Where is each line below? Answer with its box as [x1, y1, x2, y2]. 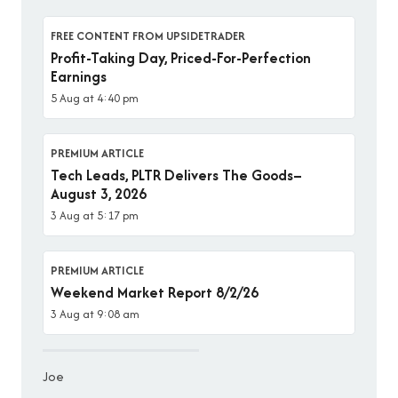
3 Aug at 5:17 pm [51, 207, 139, 225]
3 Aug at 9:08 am [51, 306, 139, 323]
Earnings [51, 66, 107, 88]
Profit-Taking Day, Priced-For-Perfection [51, 47, 311, 69]
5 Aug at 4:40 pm [51, 90, 139, 107]
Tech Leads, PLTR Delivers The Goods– [51, 164, 302, 187]
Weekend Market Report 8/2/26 [51, 282, 259, 304]
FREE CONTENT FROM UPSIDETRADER [51, 28, 245, 45]
